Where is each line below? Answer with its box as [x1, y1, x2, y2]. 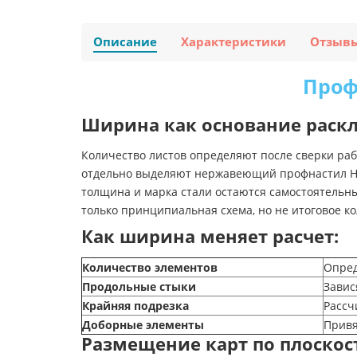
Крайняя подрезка [82, 298, 189, 314]
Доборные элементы [82, 317, 204, 333]
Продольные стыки [82, 279, 196, 295]
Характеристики [181, 33, 286, 51]
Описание [93, 33, 157, 51]
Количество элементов [82, 260, 218, 276]
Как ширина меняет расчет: [81, 224, 339, 249]
